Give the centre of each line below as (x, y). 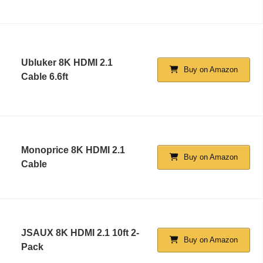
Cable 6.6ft (45, 76)
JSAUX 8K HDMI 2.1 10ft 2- (80, 232)
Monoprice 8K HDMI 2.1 (73, 150)
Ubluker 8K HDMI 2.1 (67, 62)
